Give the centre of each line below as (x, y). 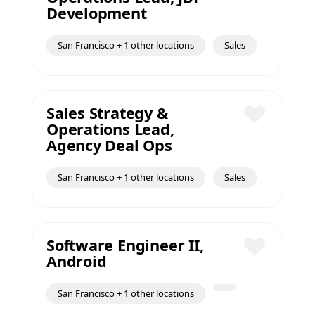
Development (97, 13)
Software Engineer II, (125, 245)
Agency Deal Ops (109, 145)
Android (77, 261)
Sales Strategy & (107, 113)
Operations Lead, (110, 129)
